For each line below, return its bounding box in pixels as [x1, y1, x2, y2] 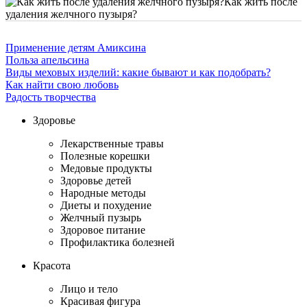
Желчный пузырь [60, 212, 141, 224]
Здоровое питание [60, 224, 145, 236]
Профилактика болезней [60, 236, 175, 249]
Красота [33, 260, 71, 272]
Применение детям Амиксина [5, 42, 146, 54]
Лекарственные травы [60, 138, 164, 150]
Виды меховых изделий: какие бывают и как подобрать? [5, 66, 271, 79]
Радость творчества [5, 91, 96, 103]
